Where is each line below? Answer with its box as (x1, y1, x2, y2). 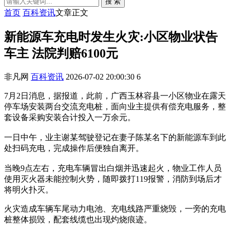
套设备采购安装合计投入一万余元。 (4, 112, 136, 122)
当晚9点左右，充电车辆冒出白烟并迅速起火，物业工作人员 (4, 163, 222, 172)
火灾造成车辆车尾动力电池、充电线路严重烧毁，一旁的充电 (4, 204, 226, 213)
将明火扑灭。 (4, 185, 53, 194)
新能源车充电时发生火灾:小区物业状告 (4, 30, 218, 44)
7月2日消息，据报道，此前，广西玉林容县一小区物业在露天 (4, 91, 226, 100)
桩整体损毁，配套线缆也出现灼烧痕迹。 (4, 215, 152, 224)
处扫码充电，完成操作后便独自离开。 (4, 143, 144, 152)
